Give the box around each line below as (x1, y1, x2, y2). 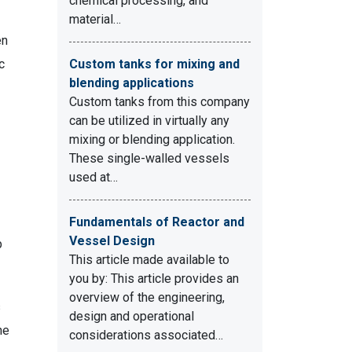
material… (69, 12, 121, 27)
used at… (69, 170, 118, 185)
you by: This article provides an (69, 271, 239, 286)
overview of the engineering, (69, 290, 225, 305)
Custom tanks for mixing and (69, 57, 240, 71)
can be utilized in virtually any (69, 113, 229, 128)
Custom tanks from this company (69, 94, 250, 109)
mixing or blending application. (69, 132, 235, 147)
